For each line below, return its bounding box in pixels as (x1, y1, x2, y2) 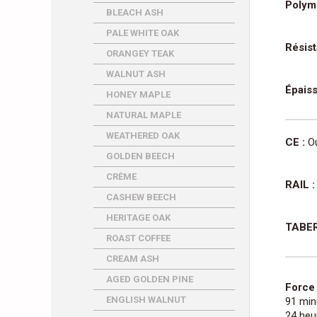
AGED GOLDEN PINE (106, 274, 193, 284)
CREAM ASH (106, 253, 159, 264)
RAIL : (285, 178, 315, 191)
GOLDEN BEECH (106, 151, 175, 161)
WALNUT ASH (106, 69, 166, 79)
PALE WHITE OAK (106, 28, 179, 38)
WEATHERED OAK (106, 130, 180, 141)
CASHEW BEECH (106, 192, 176, 202)
